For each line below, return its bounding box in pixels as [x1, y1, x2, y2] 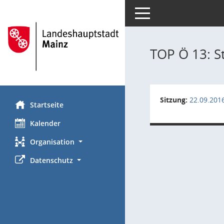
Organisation [30, 136, 74, 146]
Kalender [30, 118, 60, 128]
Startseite [30, 99, 63, 109]
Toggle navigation [134, 7, 193, 17]
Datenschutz [30, 155, 73, 165]
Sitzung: [160, 95, 187, 104]
